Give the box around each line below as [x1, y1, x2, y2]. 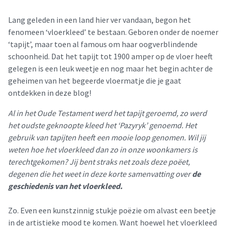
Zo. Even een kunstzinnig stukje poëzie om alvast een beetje [8, 205, 216, 215]
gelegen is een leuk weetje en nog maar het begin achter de [8, 63, 213, 73]
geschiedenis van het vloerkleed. [8, 181, 123, 191]
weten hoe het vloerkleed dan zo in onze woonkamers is [8, 144, 198, 155]
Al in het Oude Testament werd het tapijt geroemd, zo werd [8, 108, 207, 118]
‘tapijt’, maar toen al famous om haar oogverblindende [8, 39, 198, 49]
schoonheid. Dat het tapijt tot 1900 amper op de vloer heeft [8, 51, 213, 61]
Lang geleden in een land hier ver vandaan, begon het [8, 15, 191, 25]
